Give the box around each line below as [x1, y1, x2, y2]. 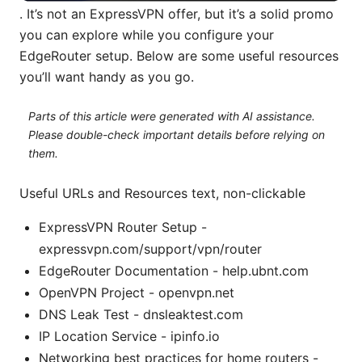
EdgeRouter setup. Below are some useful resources [19, 47, 339, 64]
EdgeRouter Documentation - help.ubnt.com [39, 262, 309, 279]
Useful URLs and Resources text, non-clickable [19, 184, 305, 201]
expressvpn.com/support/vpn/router [39, 240, 262, 257]
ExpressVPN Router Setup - [39, 218, 207, 235]
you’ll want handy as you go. [19, 68, 194, 85]
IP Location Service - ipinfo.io [39, 327, 220, 344]
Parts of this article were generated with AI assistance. [27, 109, 315, 123]
